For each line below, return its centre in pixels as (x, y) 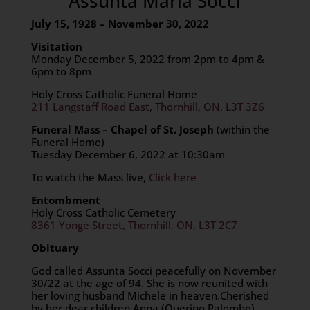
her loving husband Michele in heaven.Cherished (150, 295)
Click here (172, 177)
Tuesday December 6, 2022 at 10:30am (128, 154)
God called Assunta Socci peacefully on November (153, 271)
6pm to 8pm (61, 71)
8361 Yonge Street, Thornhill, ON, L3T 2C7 (134, 225)
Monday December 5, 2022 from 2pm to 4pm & (147, 59)
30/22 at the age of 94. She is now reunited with (149, 283)
